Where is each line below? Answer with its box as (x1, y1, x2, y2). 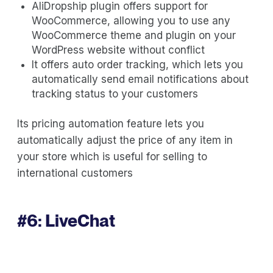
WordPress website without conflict (32, 43, 205, 56)
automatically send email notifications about (32, 73, 249, 85)
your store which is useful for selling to (17, 150, 207, 163)
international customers (17, 166, 133, 179)
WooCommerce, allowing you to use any (32, 14, 230, 27)
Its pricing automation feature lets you (17, 117, 204, 130)
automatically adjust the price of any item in (17, 133, 233, 146)
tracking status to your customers (32, 87, 198, 100)
